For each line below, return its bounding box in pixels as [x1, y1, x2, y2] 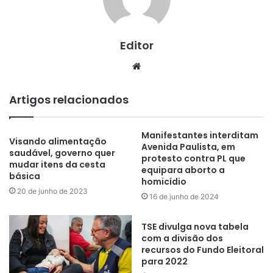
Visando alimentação [9, 135, 107, 148]
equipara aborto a [141, 164, 225, 177]
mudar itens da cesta [9, 158, 105, 171]
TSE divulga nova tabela [141, 221, 249, 233]
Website [140, 60, 175, 72]
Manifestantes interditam [141, 129, 258, 142]
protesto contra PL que [141, 152, 246, 165]
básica [9, 170, 40, 183]
